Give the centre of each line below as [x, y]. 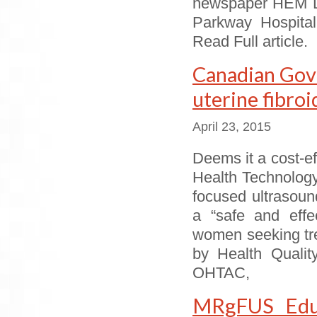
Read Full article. [250, 42]
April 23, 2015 [232, 127]
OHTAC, [221, 273]
